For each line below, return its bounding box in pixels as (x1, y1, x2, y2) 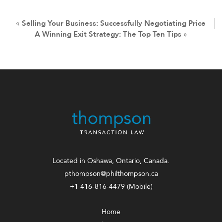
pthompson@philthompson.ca (64, 169, 158, 179)
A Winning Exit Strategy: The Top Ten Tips (35, 29, 181, 40)
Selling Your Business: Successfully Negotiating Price (22, 18, 206, 29)
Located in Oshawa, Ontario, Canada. (53, 156, 169, 166)
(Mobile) (124, 182, 153, 192)
